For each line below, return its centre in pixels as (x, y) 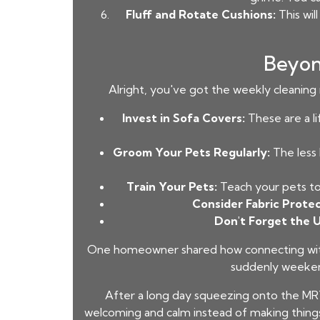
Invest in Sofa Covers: (183, 118)
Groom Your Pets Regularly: (191, 152)
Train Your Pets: (172, 186)
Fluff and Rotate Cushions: (201, 14)
